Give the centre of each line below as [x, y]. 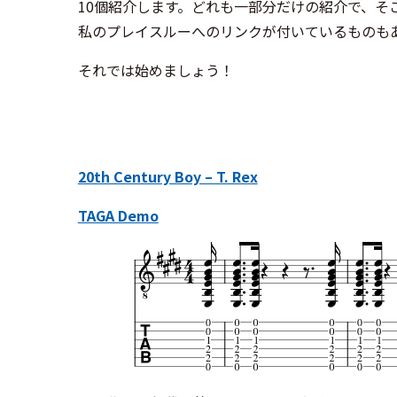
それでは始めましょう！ [156, 70]
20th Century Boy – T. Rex [167, 176]
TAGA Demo [118, 215]
